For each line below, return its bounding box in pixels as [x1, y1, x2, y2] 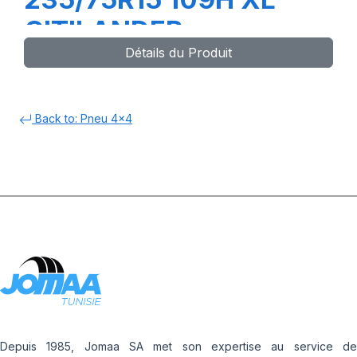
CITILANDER [24, 14, 182, 46]
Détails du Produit [125, 45, 232, 61]
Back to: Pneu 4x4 [32, 112, 132, 125]
